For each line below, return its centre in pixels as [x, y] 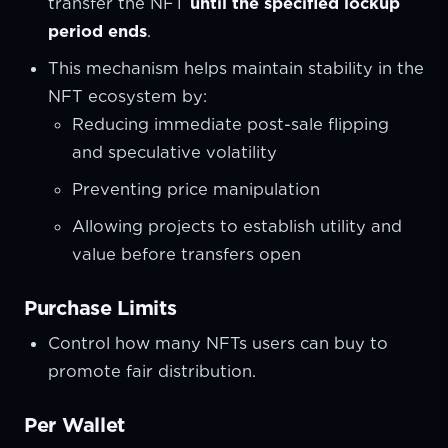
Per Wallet [74, 424]
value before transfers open [186, 253]
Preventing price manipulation [196, 188]
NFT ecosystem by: [127, 95]
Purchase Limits [100, 307]
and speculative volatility [174, 151]
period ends [97, 30]
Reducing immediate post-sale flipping [230, 123]
